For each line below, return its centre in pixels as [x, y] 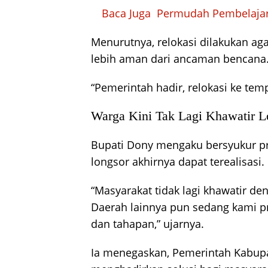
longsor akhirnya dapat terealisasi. [178, 161]
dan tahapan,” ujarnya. [147, 223]
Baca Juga [126, 13]
